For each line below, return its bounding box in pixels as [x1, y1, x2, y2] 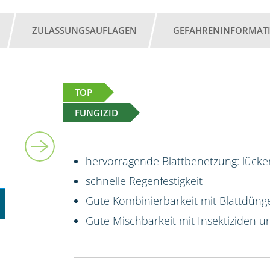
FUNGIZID [75, 106, 119, 119]
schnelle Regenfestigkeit [86, 173, 203, 188]
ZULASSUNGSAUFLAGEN [31, 24, 137, 36]
